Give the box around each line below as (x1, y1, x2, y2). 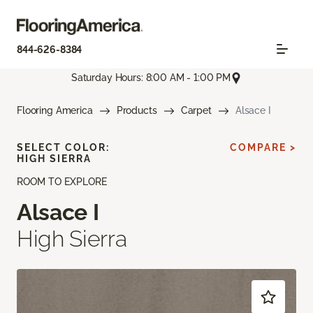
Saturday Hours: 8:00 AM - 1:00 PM (71, 72, 231, 84)
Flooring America (17, 104, 93, 116)
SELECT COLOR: (17, 141, 110, 153)
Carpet (180, 104, 212, 116)
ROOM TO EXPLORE (17, 175, 107, 187)
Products (116, 104, 157, 116)
